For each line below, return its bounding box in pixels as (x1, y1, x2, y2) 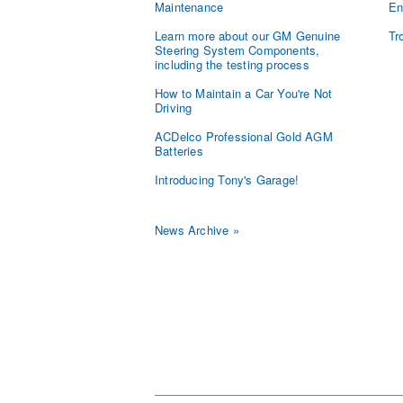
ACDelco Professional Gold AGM (155, 128, 333, 146)
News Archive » (155, 221, 239, 239)
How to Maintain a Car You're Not (155, 85, 333, 103)
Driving (155, 99, 193, 117)
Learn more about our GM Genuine (155, 27, 341, 45)
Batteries (155, 142, 203, 160)
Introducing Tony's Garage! (155, 171, 300, 189)
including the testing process (155, 56, 309, 74)
